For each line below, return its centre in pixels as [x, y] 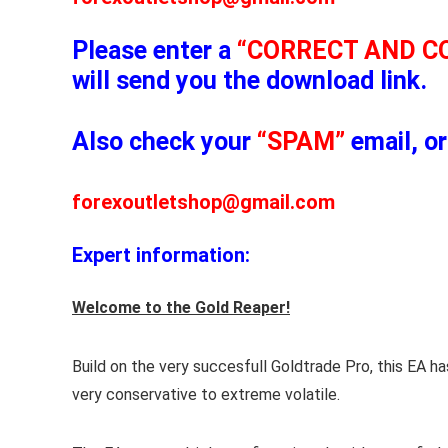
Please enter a [154, 50]
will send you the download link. [249, 80]
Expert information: [161, 255]
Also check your [164, 141]
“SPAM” [301, 141]
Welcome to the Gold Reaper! [181, 307]
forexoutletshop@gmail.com [203, 202]
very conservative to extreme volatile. [206, 394]
